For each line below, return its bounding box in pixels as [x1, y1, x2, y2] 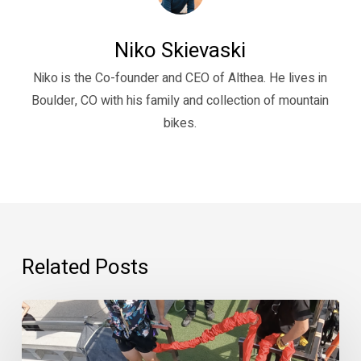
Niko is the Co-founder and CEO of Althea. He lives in [33, 68, 328, 88]
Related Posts [21, 251, 148, 283]
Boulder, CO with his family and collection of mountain [31, 90, 330, 110]
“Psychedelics [20, 301, 115, 324]
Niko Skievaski [114, 35, 247, 66]
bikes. [164, 113, 197, 133]
